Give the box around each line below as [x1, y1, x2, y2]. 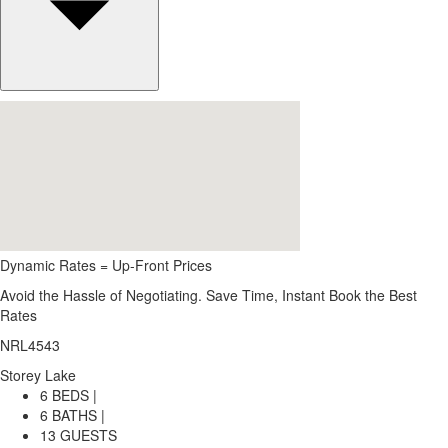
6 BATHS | [40, 405, 105, 426]
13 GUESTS [40, 425, 117, 446]
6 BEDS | [40, 385, 97, 406]
